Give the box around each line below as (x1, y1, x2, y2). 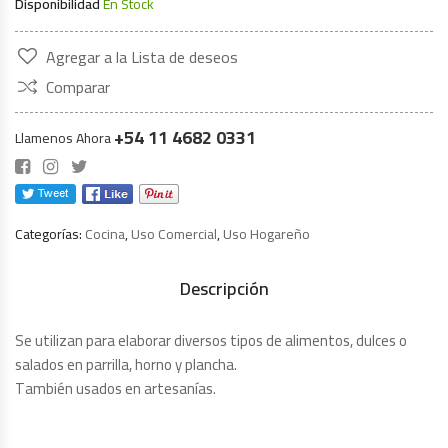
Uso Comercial (131, 221, 217, 247)
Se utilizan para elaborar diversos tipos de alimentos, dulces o (15, 326, 407, 355)
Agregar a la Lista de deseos (46, 42, 238, 72)
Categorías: (15, 221, 85, 247)
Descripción (179, 272, 269, 305)
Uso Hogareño (223, 221, 310, 247)
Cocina (85, 221, 125, 247)
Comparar (46, 72, 110, 102)
